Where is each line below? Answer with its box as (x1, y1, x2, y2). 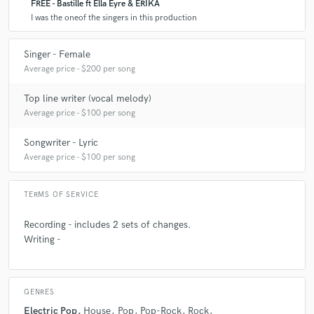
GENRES (24, 287, 55, 296)
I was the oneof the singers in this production (31, 13, 197, 24)
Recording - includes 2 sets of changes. (24, 219, 191, 231)
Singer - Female (24, 48, 90, 60)
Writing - (24, 233, 61, 246)
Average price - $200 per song (24, 63, 135, 74)
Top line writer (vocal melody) (24, 92, 151, 104)
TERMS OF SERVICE (24, 191, 99, 200)
